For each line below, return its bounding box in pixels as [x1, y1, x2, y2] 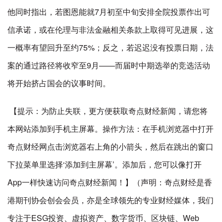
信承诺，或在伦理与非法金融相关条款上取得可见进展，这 [7, 24, 214, 35]
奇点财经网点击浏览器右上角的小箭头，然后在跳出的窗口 [7, 141, 214, 152]
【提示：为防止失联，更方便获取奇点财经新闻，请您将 [7, 105, 208, 116]
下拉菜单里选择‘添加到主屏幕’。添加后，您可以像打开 [7, 159, 202, 170]
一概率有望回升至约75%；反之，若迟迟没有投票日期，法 [7, 42, 214, 53]
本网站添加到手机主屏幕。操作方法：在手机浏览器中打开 [7, 123, 214, 134]
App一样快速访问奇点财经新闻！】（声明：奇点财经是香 [7, 176, 212, 188]
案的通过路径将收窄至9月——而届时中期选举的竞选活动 [7, 59, 210, 71]
